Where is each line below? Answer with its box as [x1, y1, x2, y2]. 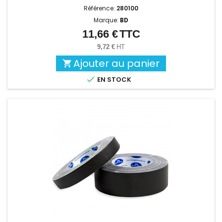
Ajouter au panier [73, 56, 160, 71]
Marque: [94, 16, 120, 25]
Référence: [84, 4, 116, 13]
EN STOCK [96, 75, 131, 85]
